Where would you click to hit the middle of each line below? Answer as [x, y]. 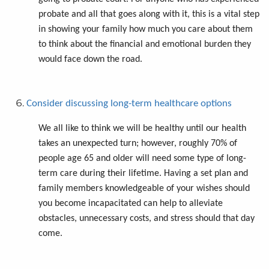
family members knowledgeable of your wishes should [144, 188]
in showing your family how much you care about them [146, 29]
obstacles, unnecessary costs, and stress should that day [147, 218]
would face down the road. [90, 59]
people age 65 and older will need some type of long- [142, 158]
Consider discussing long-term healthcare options [129, 103]
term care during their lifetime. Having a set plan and [143, 173]
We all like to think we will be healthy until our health [142, 128]
